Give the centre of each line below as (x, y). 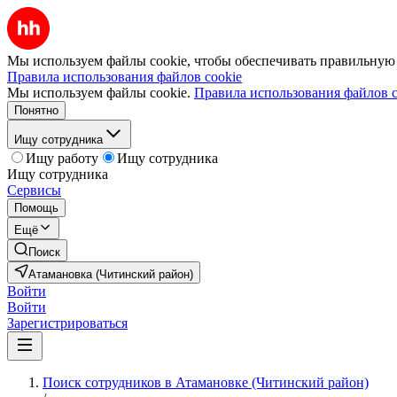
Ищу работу (62, 158)
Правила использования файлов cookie (125, 77)
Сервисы (34, 190)
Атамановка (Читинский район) (111, 274)
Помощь (36, 208)
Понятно (36, 110)
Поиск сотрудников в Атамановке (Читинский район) (206, 382)
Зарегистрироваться (67, 323)
